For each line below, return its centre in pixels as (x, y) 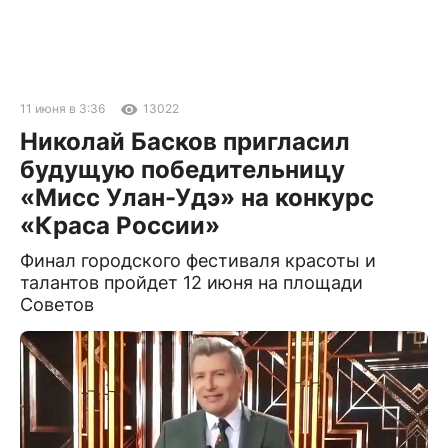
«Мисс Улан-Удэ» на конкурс (197, 197)
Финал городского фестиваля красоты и (198, 260)
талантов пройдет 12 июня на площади (191, 282)
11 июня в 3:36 (62, 108)
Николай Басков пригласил (185, 141)
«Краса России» (120, 225)
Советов (57, 304)
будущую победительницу (182, 169)
